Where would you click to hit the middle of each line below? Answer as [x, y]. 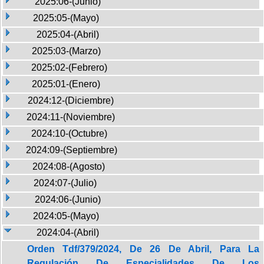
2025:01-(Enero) [66, 84]
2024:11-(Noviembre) [71, 117]
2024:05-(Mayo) [66, 216]
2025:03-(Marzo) [66, 51]
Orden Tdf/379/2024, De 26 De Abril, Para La [143, 249]
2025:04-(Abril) [68, 34]
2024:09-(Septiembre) [72, 150]
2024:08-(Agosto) [69, 166]
